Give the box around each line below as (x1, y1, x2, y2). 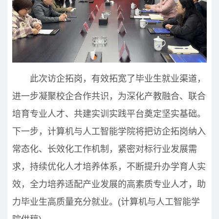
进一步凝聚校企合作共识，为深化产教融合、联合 (12, 91, 206, 101)
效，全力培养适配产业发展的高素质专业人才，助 (12, 179, 206, 189)
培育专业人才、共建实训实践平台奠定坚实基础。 (12, 109, 206, 119)
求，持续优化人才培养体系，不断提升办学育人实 (12, 162, 206, 172)
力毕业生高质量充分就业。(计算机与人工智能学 (12, 197, 200, 207)
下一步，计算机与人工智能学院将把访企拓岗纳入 (12, 127, 206, 136)
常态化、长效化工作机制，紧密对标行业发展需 (12, 144, 197, 154)
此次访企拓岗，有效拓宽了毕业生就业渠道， (12, 74, 206, 84)
